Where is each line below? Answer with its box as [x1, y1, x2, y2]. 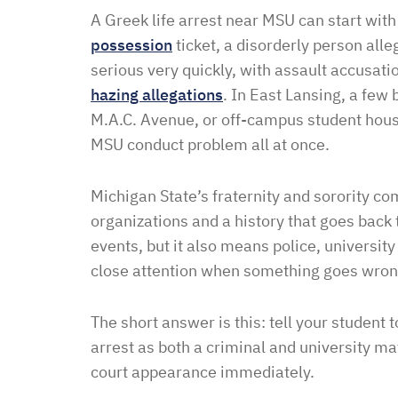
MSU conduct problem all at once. [91, 134, 330, 155]
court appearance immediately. [91, 362, 314, 382]
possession [91, 35, 172, 55]
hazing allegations [91, 84, 223, 105]
